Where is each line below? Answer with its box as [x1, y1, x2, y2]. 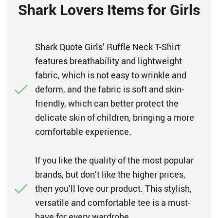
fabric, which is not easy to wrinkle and [35, 69, 186, 81]
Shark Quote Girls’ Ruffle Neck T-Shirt [35, 41, 180, 53]
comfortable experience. [35, 126, 131, 137]
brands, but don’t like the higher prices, [35, 168, 185, 180]
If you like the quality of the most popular [35, 154, 194, 166]
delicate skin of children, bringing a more [35, 111, 194, 123]
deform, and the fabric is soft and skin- [35, 83, 184, 95]
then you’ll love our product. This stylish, [35, 182, 192, 194]
